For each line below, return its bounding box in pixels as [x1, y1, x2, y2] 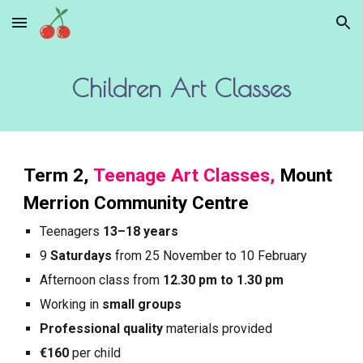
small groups [102, 297, 182, 312]
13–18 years [103, 224, 179, 239]
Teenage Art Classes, [93, 164, 276, 186]
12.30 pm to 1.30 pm [163, 272, 284, 288]
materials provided [163, 321, 273, 336]
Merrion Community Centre [23, 192, 250, 214]
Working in [40, 297, 103, 312]
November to [160, 248, 241, 263]
